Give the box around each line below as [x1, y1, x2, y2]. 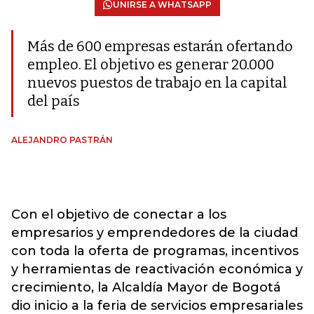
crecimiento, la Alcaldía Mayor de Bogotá [11, 280, 281, 295]
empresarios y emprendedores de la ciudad [11, 225, 298, 240]
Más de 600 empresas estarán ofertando [27, 38, 293, 55]
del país [27, 93, 80, 109]
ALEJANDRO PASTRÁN [11, 135, 113, 145]
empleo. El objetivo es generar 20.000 [27, 56, 274, 73]
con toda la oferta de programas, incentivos [11, 243, 299, 259]
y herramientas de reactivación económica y [11, 261, 303, 277]
